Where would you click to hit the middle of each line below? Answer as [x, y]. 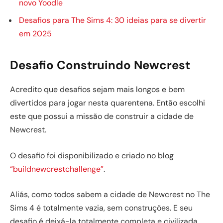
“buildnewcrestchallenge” [57, 169]
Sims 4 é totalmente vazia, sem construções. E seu [101, 208]
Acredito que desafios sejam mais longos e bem [97, 90]
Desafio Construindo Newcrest [100, 65]
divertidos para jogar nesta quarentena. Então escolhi [108, 103]
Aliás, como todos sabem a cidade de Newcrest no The [110, 195]
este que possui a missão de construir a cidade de [102, 116]
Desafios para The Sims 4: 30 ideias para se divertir [112, 20]
